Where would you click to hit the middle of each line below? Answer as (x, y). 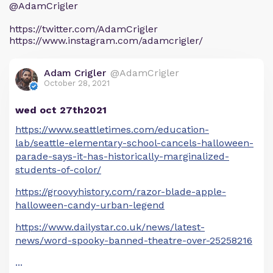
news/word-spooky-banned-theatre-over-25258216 (134, 240)
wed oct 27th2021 (61, 110)
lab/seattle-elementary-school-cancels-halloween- (134, 143)
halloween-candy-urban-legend (90, 205)
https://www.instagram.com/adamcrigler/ (106, 41)
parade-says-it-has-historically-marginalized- (122, 156)
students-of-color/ (58, 170)
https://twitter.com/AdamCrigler (83, 29)
